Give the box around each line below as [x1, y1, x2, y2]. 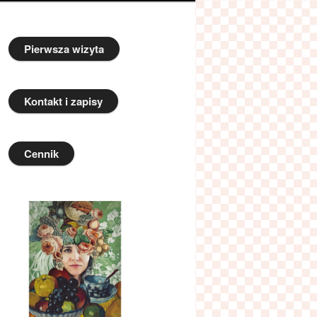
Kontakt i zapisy [24, 93, 103, 110]
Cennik [24, 146, 59, 162]
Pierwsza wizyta [24, 41, 104, 57]
